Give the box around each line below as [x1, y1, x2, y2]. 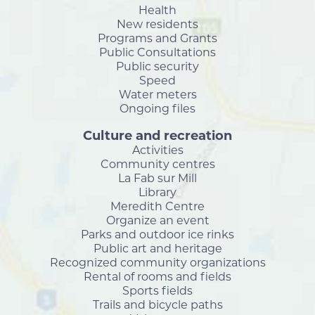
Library [139, 186, 176, 199]
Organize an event [105, 214, 210, 227]
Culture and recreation [83, 128, 232, 143]
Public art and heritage [93, 242, 222, 255]
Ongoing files [120, 102, 195, 115]
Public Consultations [99, 46, 216, 59]
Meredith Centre [110, 200, 205, 213]
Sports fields [122, 284, 193, 297]
